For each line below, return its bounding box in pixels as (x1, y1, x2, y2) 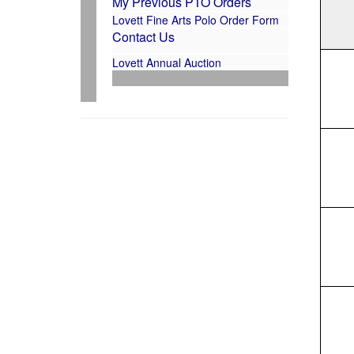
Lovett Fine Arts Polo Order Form (112, 11, 279, 28)
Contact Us (112, 27, 175, 46)
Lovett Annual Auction (112, 54, 224, 70)
